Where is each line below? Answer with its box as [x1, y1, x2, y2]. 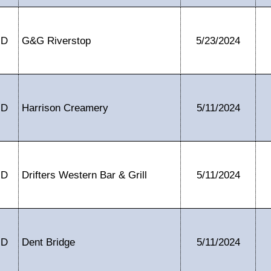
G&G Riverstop [22, 35, 91, 46]
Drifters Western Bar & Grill [22, 169, 147, 180]
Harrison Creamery [22, 102, 108, 113]
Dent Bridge [22, 237, 75, 247]
